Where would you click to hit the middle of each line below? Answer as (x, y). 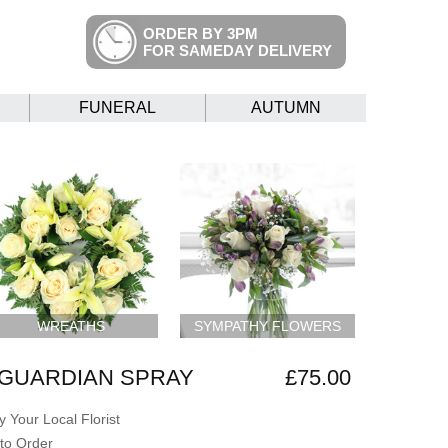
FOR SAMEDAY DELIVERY (237, 50)
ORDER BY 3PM (200, 33)
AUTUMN (286, 107)
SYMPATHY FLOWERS (268, 325)
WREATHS (70, 325)
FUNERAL (117, 107)
